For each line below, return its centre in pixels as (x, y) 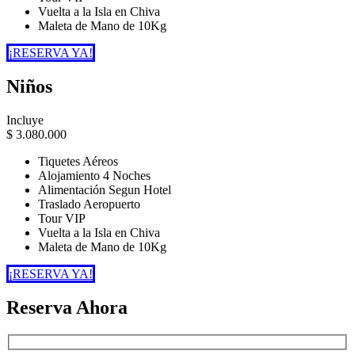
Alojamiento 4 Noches (94, 176)
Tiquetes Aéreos (78, 162)
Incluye (25, 120)
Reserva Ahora (67, 308)
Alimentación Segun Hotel (105, 190)
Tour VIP (62, 219)
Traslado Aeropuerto (89, 204)
